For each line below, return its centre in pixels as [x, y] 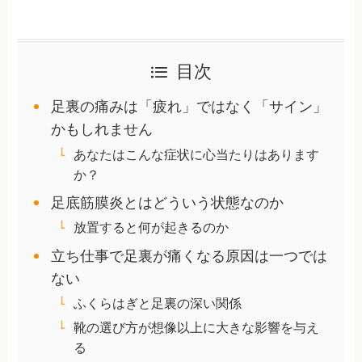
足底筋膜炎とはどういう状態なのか [167, 203]
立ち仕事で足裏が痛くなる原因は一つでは [189, 257]
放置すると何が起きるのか [151, 227]
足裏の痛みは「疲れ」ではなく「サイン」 [189, 107]
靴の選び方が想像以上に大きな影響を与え [196, 327]
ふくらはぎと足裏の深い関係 [157, 303]
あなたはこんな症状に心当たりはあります [196, 154]
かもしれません [101, 130]
